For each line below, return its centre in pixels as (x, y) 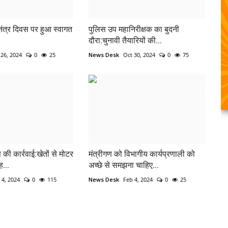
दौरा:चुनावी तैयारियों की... (125, 40)
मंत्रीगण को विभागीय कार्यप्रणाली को (141, 154)
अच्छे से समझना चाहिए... (123, 165)
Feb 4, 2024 (138, 180)
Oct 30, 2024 (139, 54)
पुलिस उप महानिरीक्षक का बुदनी (134, 29)
